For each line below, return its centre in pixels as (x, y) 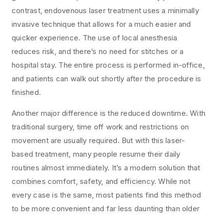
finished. (27, 92)
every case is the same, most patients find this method (107, 195)
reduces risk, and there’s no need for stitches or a (98, 52)
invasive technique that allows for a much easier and (101, 24)
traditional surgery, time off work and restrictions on (100, 127)
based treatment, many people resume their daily (96, 154)
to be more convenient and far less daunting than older (106, 209)
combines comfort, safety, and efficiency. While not (101, 182)
